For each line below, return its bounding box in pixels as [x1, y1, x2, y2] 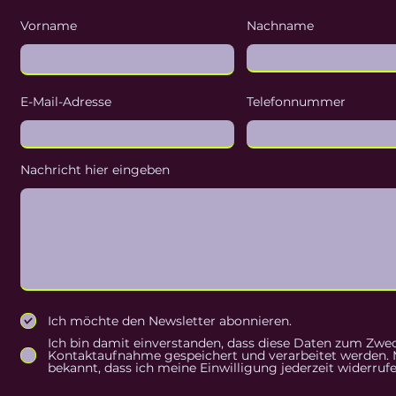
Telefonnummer [247, 94, 346, 110]
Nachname [247, 18, 314, 34]
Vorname [20, 18, 77, 34]
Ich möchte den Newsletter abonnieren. [48, 313, 292, 329]
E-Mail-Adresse [20, 94, 115, 110]
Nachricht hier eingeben [20, 162, 170, 178]
